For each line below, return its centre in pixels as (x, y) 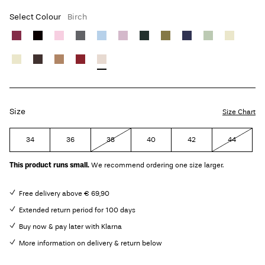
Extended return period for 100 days (77, 210)
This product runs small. (49, 165)
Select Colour (36, 17)
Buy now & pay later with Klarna (70, 227)
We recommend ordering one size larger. (157, 165)
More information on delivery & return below (91, 243)
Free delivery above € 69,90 (64, 194)
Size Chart (239, 112)
